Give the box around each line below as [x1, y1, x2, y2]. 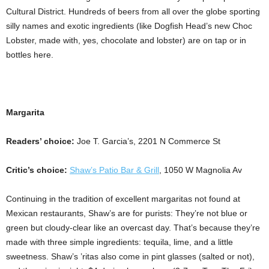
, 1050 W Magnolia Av [159, 165, 242, 175]
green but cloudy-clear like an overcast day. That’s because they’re [6, 223, 260, 232]
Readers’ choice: [6, 136, 77, 146]
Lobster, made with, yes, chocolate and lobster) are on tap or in [6, 35, 246, 45]
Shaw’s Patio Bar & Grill [70, 165, 159, 175]
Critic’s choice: [6, 165, 70, 175]
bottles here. [6, 50, 53, 59]
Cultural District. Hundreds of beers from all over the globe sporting [6, 7, 260, 16]
